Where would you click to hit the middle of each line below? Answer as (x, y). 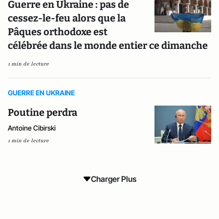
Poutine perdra (43, 112)
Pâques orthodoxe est (58, 32)
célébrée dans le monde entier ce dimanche (108, 45)
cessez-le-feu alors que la (67, 18)
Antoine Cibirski (32, 128)
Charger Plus (113, 179)
